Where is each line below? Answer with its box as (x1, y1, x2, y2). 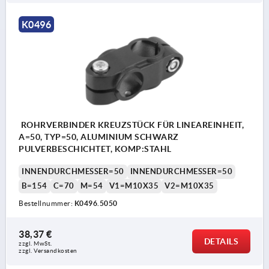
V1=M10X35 (109, 181, 159, 191)
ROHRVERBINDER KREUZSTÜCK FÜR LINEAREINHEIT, (19, 120, 244, 130)
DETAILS (204, 237, 238, 247)
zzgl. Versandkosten (19, 247, 77, 255)
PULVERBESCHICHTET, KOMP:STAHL (19, 144, 172, 154)
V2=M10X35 (165, 181, 214, 191)
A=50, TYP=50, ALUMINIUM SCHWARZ (19, 132, 179, 142)
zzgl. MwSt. (19, 240, 52, 247)
